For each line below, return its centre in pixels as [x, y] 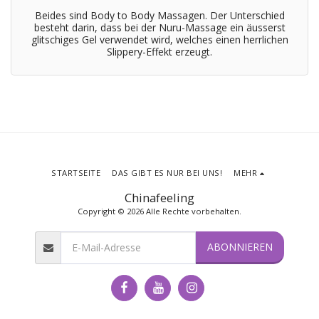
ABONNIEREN [240, 247]
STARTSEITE [76, 172]
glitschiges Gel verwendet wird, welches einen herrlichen [159, 40]
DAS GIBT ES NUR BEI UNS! [167, 172]
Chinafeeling [159, 197]
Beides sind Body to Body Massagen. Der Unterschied [159, 15]
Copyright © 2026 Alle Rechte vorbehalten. [159, 211]
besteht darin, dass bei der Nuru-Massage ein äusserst [159, 27]
